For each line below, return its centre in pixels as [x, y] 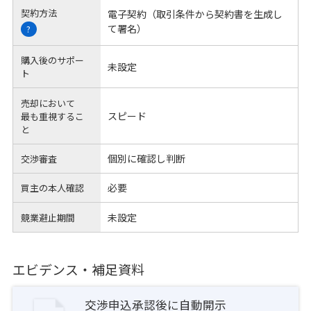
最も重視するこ [53, 116]
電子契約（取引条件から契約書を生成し [195, 14]
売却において [48, 103]
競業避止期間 [48, 217]
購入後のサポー [53, 60]
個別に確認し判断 [146, 158]
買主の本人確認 [53, 188]
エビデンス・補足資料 [78, 269]
